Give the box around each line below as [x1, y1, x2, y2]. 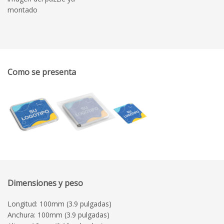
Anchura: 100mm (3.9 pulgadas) [7, 210, 109, 220]
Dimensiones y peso [7, 177, 83, 189]
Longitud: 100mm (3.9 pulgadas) [7, 199, 111, 209]
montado [7, 5, 37, 15]
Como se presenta [7, 66, 76, 78]
